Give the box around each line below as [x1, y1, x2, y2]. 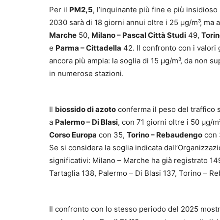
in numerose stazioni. [49, 69, 124, 79]
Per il [49, 5, 69, 15]
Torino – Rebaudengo [127, 130, 202, 140]
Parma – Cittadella [55, 43, 121, 53]
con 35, [97, 130, 127, 140]
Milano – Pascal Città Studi [91, 30, 186, 40]
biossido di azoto [55, 105, 116, 114]
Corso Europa [49, 130, 97, 140]
